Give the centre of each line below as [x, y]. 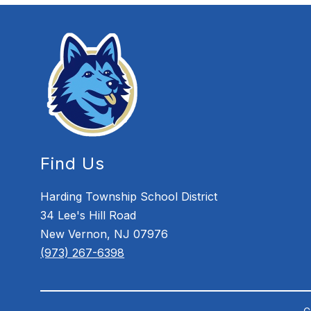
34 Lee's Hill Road [89, 216]
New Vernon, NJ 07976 [104, 234]
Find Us [73, 164]
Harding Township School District [129, 197]
